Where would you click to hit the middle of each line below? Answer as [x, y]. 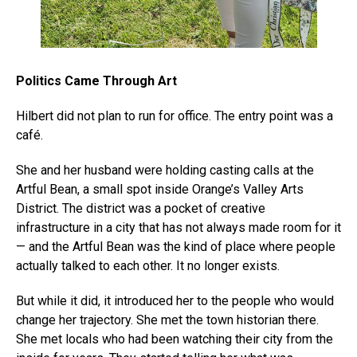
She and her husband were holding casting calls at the [165, 170]
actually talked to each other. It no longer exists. [148, 265]
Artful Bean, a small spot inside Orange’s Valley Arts [160, 189]
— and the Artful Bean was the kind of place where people [176, 246]
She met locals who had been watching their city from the [175, 339]
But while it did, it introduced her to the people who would [175, 300]
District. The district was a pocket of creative [141, 208]
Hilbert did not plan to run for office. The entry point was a [175, 116]
